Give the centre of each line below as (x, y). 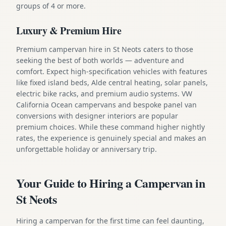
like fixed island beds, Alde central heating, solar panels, (112, 82)
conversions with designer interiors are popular (97, 116)
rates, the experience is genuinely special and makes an (111, 138)
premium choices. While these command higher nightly (110, 127)
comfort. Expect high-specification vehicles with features (112, 71)
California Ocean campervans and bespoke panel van (106, 104)
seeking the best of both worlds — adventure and (100, 60)
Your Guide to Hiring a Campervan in (111, 183)
